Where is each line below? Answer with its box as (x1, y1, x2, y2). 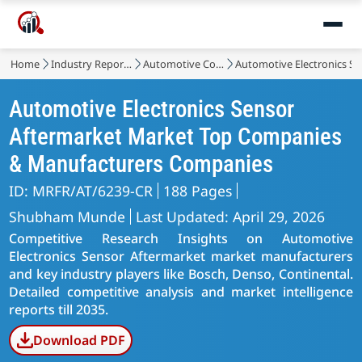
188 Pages (163, 181, 233, 200)
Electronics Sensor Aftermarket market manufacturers (9, 247, 353, 265)
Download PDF (32, 331, 125, 349)
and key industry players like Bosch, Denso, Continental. (9, 265, 353, 283)
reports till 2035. (9, 301, 109, 318)
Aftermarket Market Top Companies (9, 123, 343, 150)
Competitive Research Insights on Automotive (9, 229, 353, 247)
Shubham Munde (9, 207, 126, 226)
